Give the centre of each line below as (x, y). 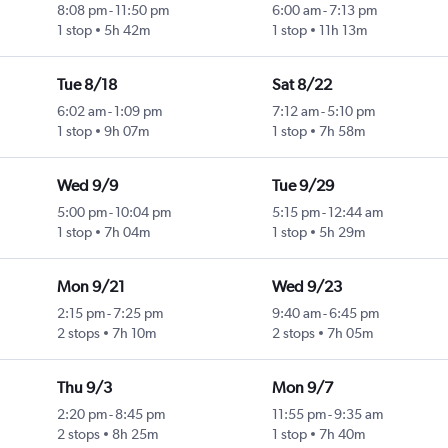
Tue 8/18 (86, 85)
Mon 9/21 (90, 287)
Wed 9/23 (306, 287)
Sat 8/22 (301, 85)
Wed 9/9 (87, 186)
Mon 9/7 (302, 388)
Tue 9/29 (302, 186)
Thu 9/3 (84, 388)
